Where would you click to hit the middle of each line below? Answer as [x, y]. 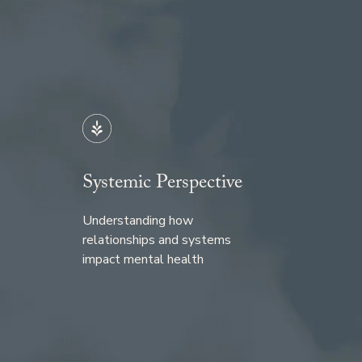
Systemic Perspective [163, 185]
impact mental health [143, 260]
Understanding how [138, 221]
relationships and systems [157, 240]
